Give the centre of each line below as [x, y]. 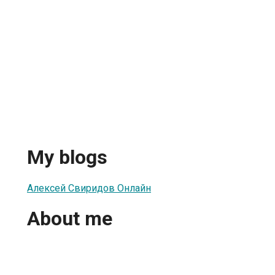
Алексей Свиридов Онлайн [89, 188]
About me [70, 219]
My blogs [67, 157]
